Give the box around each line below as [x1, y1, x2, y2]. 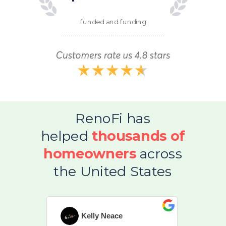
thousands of [92, 127, 185, 144]
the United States [53, 162, 172, 180]
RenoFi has [75, 110, 151, 127]
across [136, 145, 182, 162]
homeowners [43, 145, 136, 162]
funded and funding [80, 18, 146, 26]
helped [40, 127, 92, 144]
